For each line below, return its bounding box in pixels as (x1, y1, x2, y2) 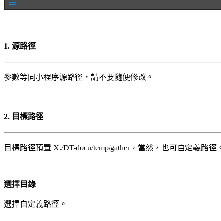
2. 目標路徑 (4, 112, 43, 121)
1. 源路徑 (4, 42, 36, 51)
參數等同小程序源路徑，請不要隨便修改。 (4, 73, 154, 82)
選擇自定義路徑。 (4, 199, 67, 208)
